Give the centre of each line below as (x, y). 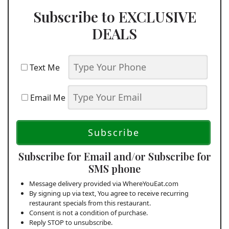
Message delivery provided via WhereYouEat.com (104, 184)
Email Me (47, 98)
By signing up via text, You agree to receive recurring (109, 193)
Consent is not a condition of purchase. (88, 213)
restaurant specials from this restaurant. (90, 203)
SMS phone (114, 169)
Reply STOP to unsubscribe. (71, 223)
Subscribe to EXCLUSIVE (114, 17)
